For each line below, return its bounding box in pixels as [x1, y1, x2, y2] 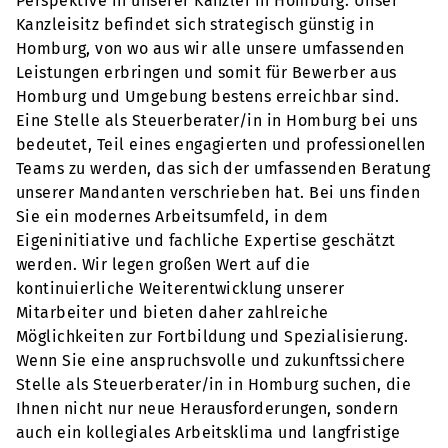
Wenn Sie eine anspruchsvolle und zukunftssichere [16, 351, 406, 370]
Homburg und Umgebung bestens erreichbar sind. [16, 87, 400, 106]
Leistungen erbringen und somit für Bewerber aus [16, 63, 397, 82]
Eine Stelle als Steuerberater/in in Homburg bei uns [16, 111, 418, 130]
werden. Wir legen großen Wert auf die [16, 255, 311, 274]
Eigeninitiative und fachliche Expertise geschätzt [16, 231, 396, 250]
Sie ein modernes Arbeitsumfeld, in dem [16, 207, 329, 226]
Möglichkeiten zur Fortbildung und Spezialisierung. [16, 327, 409, 346]
